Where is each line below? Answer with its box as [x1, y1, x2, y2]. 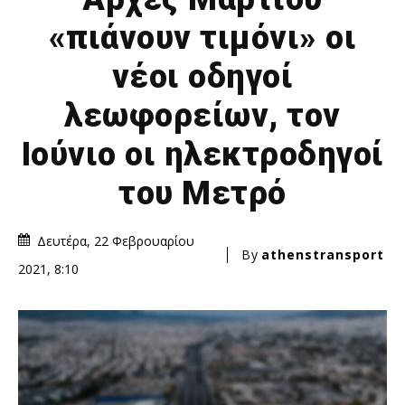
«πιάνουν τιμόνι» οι [48, 18, 357, 57]
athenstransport [261, 245, 384, 263]
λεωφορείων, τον [64, 96, 341, 135]
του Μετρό [118, 174, 287, 212]
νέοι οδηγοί [111, 57, 294, 96]
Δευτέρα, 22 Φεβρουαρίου [37, 231, 194, 250]
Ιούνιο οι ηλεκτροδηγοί [21, 135, 384, 174]
